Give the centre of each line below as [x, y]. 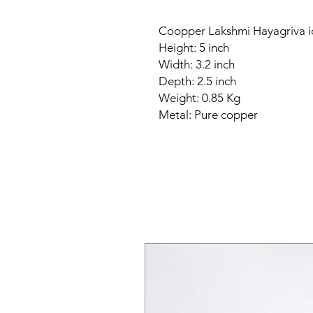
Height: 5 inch [195, 48]
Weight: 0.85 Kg [201, 98]
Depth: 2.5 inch [199, 81]
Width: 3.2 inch [198, 64]
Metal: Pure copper [208, 115]
